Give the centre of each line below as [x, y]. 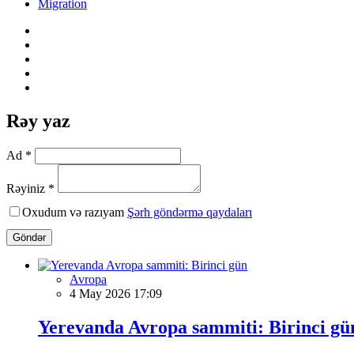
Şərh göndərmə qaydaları [190, 212]
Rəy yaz [38, 121]
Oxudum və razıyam [75, 212]
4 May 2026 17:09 [116, 293]
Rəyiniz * [30, 188]
